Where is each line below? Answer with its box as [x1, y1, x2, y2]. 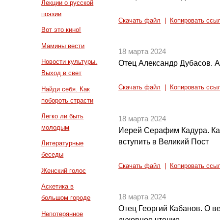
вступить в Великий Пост [118, 137, 209, 146]
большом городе [41, 194, 91, 202]
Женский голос [41, 166, 86, 174]
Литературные [41, 139, 84, 147]
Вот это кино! [41, 26, 82, 34]
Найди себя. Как [41, 85, 90, 93]
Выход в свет [41, 69, 82, 77]
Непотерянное [41, 210, 83, 218]
